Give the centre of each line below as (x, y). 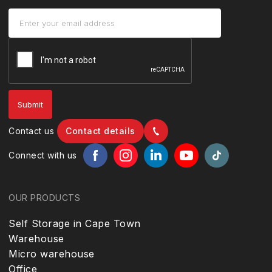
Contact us (31, 131)
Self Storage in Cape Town (75, 223)
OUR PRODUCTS (44, 198)
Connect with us (43, 155)
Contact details (100, 131)
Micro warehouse (52, 254)
